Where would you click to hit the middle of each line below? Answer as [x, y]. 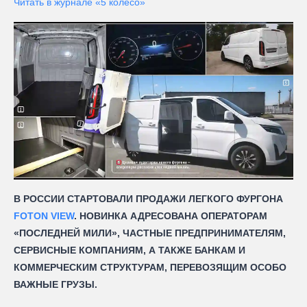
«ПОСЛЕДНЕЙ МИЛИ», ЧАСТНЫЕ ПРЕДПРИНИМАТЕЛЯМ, [150, 233]
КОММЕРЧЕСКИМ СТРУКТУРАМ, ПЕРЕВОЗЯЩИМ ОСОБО [150, 267]
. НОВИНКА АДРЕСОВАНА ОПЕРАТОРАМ [171, 216]
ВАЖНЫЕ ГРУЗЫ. [56, 284]
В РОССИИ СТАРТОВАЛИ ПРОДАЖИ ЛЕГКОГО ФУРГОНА [148, 198]
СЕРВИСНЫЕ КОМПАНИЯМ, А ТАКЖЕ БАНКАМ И [130, 250]
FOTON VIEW [44, 216]
